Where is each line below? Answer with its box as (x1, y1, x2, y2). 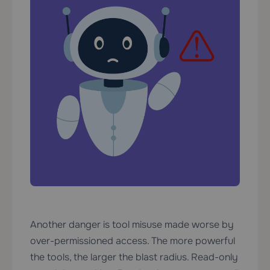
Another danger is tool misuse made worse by (30, 218, 234, 231)
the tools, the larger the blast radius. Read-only (30, 251, 238, 264)
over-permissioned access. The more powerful (30, 234, 235, 248)
